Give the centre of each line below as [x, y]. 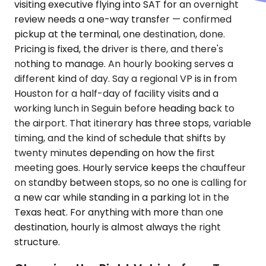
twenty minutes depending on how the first [115, 153]
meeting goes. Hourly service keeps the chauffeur [130, 168]
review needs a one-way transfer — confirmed [123, 20]
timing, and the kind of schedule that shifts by [120, 138]
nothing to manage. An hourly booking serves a [124, 64]
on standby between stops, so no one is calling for [131, 183]
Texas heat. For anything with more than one [119, 213]
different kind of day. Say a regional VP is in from [126, 79]
